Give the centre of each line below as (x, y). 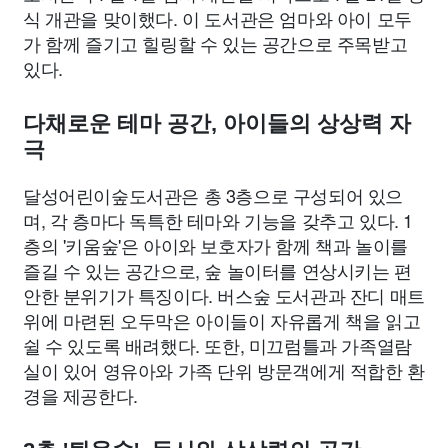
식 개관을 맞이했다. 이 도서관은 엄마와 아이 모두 (217, 18)
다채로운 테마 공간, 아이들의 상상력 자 (217, 124)
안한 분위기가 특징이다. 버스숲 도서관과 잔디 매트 (224, 295)
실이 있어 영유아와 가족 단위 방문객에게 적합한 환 (224, 370)
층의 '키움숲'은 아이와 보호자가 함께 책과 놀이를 (215, 245)
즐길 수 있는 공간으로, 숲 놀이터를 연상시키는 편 (217, 270)
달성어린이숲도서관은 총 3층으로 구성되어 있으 (213, 195)
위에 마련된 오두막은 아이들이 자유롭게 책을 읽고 (222, 320)
